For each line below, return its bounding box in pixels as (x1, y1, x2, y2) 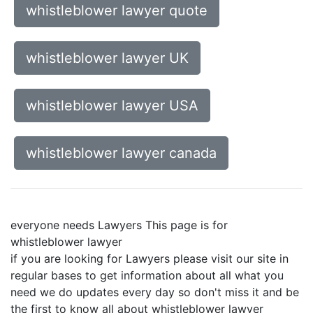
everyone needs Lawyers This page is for (10, 218, 228, 232)
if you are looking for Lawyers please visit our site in (10, 252, 289, 265)
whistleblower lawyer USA (26, 97, 198, 114)
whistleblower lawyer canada (26, 145, 217, 161)
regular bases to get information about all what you (10, 268, 284, 282)
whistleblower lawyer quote (26, 2, 208, 19)
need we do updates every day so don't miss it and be (10, 285, 299, 299)
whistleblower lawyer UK (26, 50, 189, 66)
